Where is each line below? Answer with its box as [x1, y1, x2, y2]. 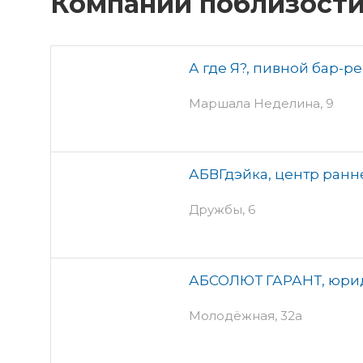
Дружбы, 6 [189, 201, 255, 217]
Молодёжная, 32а [189, 307, 302, 323]
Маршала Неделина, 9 [189, 95, 334, 111]
